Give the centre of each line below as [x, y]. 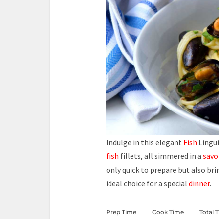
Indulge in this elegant [145, 142]
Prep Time [121, 212]
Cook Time [168, 212]
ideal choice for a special [147, 183]
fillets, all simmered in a [161, 156]
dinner [199, 183]
